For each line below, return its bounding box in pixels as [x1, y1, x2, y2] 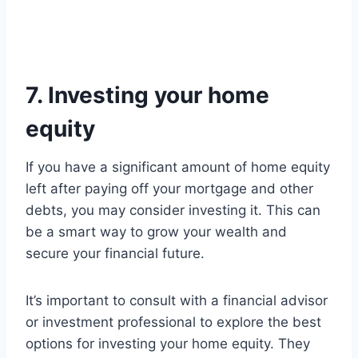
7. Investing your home [26, 82, 269, 109]
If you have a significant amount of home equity [26, 159, 330, 176]
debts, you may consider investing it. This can [26, 202, 320, 219]
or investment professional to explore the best [26, 314, 321, 331]
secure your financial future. [26, 245, 205, 262]
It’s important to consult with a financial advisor [26, 292, 328, 309]
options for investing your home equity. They [26, 336, 310, 352]
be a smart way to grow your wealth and [26, 224, 287, 241]
